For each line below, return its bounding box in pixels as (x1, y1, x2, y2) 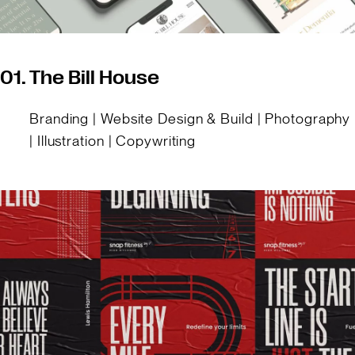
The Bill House (29, 69, 159, 89)
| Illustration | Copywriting (29, 132, 197, 150)
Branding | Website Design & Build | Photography (29, 110, 351, 128)
